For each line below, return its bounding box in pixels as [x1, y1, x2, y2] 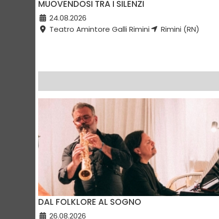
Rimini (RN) [158, 24, 199, 35]
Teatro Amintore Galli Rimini [47, 24, 150, 35]
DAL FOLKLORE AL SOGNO [38, 196, 141, 208]
